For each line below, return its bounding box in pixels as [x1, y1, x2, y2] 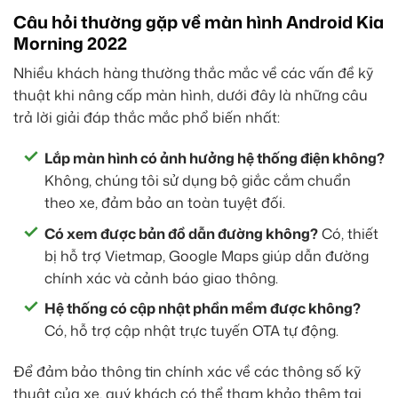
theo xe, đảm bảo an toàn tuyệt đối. [44, 193, 285, 213]
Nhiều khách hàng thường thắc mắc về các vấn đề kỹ [13, 63, 373, 84]
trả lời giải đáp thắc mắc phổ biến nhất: [13, 107, 280, 128]
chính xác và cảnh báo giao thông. [44, 267, 278, 288]
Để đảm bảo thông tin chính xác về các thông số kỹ [13, 362, 361, 382]
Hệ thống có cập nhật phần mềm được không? [44, 298, 361, 319]
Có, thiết [318, 223, 378, 243]
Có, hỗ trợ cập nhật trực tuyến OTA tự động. [44, 321, 338, 341]
